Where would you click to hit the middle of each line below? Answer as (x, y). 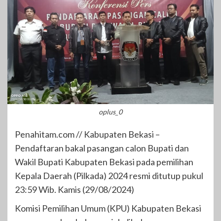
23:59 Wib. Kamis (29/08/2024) (74, 190)
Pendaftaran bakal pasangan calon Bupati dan (102, 148)
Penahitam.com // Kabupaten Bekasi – (87, 134)
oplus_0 (110, 112)
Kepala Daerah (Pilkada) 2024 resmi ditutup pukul (109, 176)
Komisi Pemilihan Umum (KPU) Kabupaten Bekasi (108, 208)
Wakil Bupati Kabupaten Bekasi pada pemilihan (104, 162)
